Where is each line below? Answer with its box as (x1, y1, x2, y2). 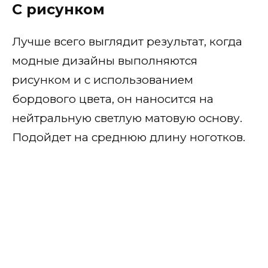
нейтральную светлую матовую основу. (12, 111, 242, 126)
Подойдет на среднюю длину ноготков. (12, 130, 245, 145)
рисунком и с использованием (12, 73, 193, 87)
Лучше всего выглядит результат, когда (12, 35, 242, 49)
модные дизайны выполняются (12, 54, 197, 68)
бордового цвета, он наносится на (12, 92, 214, 106)
